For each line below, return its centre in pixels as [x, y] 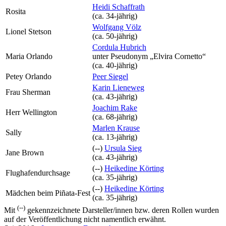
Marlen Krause [116, 128]
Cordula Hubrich [119, 47]
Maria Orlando [29, 56]
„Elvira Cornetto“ [178, 56]
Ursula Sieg [123, 148]
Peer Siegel [110, 76]
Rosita [16, 11]
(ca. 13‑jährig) [115, 137]
